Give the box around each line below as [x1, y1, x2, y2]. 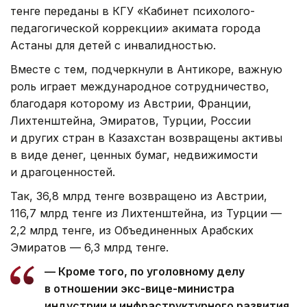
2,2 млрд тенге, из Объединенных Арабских [10, 223, 254, 237]
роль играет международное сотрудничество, [10, 79, 269, 93]
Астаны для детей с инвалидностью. [10, 38, 216, 52]
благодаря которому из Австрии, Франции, [10, 96, 251, 110]
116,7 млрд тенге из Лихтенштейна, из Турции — [10, 206, 282, 220]
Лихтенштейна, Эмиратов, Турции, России [10, 113, 251, 127]
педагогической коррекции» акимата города [10, 21, 260, 35]
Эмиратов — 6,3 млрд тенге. [10, 240, 169, 254]
